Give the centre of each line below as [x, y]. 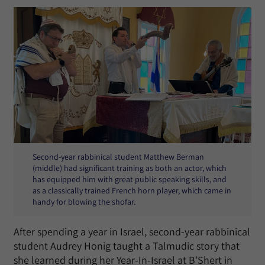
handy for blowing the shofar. [84, 202]
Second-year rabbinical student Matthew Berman [118, 157]
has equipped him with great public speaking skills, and [130, 180]
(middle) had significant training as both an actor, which [130, 168]
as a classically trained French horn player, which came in [132, 191]
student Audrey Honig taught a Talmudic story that [127, 246]
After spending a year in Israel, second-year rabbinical [132, 232]
